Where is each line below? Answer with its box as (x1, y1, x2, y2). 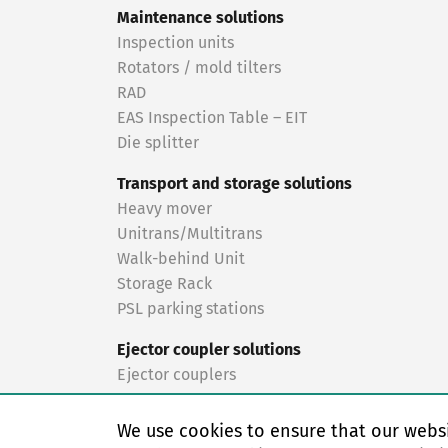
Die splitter (117, 135, 199, 151)
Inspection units (117, 35, 234, 51)
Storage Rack (117, 276, 212, 292)
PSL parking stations (117, 301, 264, 317)
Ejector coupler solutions (117, 342, 301, 358)
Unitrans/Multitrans (117, 226, 262, 242)
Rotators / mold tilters (117, 60, 281, 76)
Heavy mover (117, 201, 216, 217)
